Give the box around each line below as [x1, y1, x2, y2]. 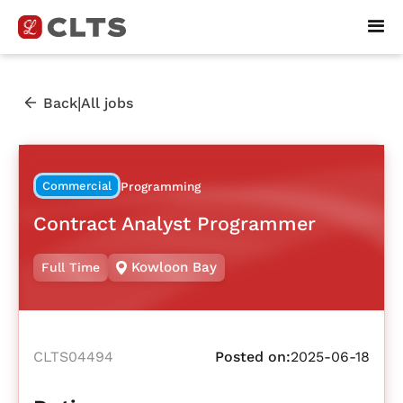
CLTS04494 [33, 348, 113, 366]
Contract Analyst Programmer [33, 211, 316, 235]
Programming [120, 179, 201, 194]
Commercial [41, 179, 112, 193]
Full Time [41, 260, 100, 275]
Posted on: [215, 348, 291, 366]
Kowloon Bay [131, 259, 218, 276]
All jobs [81, 94, 133, 112]
